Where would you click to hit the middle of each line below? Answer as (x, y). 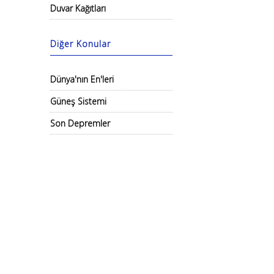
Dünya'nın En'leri (82, 79)
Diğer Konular (80, 44)
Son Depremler (80, 123)
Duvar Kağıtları (78, 8)
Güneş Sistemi (78, 101)
